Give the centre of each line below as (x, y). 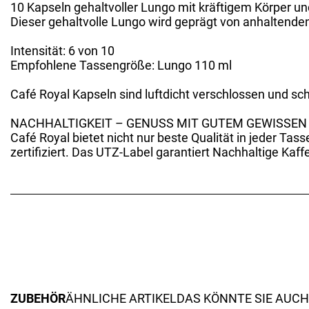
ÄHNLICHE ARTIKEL (121, 298)
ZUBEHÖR (38, 298)
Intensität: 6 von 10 (62, 51)
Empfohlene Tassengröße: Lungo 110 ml (121, 65)
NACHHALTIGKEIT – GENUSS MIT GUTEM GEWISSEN (159, 123)
